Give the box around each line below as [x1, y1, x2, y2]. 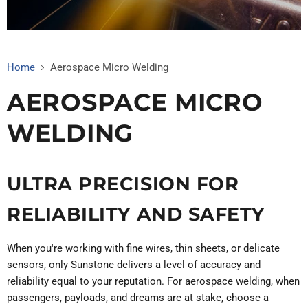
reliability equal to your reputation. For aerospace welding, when [7, 274, 300, 287]
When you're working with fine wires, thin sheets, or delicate [7, 241, 280, 254]
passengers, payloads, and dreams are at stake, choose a [7, 291, 269, 304]
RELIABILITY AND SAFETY [7, 202, 271, 225]
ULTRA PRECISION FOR [7, 172, 239, 195]
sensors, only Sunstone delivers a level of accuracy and [7, 258, 261, 271]
